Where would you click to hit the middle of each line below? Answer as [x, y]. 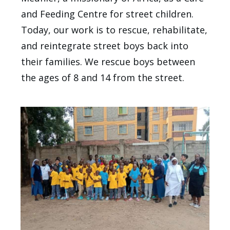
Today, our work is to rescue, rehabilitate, [114, 30]
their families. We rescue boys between [108, 61]
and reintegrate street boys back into [105, 45]
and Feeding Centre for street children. [107, 14]
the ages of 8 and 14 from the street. [103, 77]
